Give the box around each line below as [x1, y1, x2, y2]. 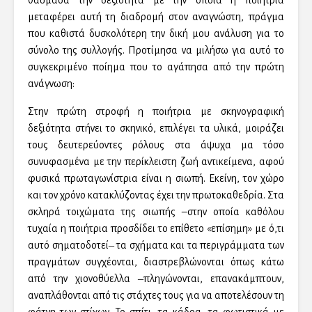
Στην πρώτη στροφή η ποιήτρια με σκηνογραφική [28, 106, 284, 118]
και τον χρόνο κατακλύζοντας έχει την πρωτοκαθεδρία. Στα [28, 189, 284, 201]
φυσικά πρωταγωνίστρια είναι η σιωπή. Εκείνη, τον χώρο [28, 173, 284, 185]
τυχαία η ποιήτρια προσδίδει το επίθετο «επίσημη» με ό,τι [28, 223, 284, 235]
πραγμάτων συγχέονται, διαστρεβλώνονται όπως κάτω [28, 256, 284, 268]
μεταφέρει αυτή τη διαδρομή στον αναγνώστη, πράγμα [28, 11, 284, 23]
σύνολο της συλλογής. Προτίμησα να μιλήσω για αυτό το [28, 45, 284, 56]
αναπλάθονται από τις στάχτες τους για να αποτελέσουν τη [28, 290, 284, 302]
